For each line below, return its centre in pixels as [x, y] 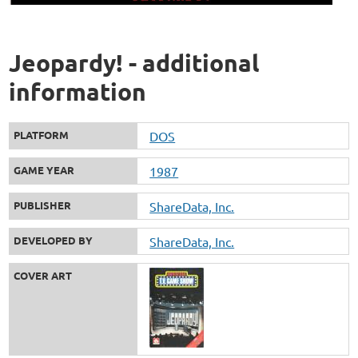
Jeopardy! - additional [134, 62]
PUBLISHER [43, 205]
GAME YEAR [44, 169]
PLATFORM [42, 134]
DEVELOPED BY [54, 240]
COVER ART [43, 275]
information [78, 91]
